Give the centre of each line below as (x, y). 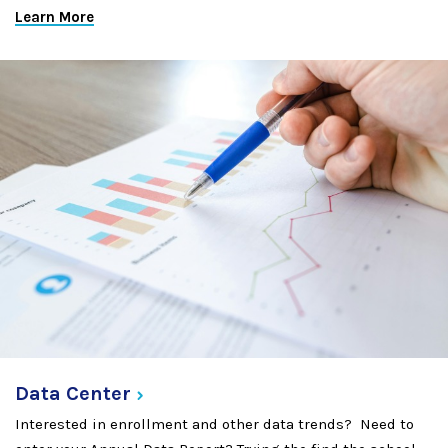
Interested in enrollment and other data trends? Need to (214, 423)
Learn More (54, 17)
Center (98, 393)
